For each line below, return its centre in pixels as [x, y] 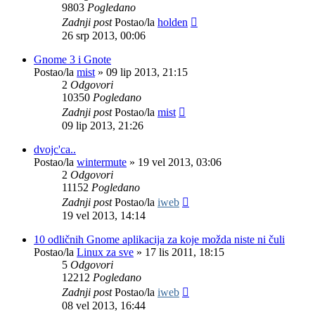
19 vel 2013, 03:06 [180, 162]
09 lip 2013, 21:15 [147, 72]
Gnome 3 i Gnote [72, 59]
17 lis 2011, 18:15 [185, 252]
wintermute [102, 162]
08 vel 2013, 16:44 [104, 305]
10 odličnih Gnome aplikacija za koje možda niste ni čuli [159, 239]
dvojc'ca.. [55, 149]
